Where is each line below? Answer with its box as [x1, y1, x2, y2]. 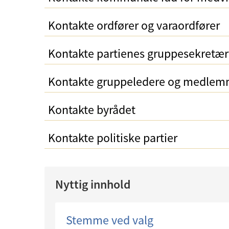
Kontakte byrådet [48, 102, 135, 118]
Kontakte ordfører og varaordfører [48, 17, 220, 33]
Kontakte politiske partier [48, 130, 177, 146]
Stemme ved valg [66, 212, 153, 228]
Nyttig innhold [55, 176, 131, 192]
